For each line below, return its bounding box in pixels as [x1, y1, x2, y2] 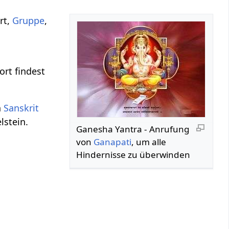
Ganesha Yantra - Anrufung [76, 123, 190, 135]
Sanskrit [4, 101, 39, 114]
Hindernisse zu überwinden [76, 148, 191, 161]
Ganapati [94, 135, 132, 148]
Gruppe [12, 14, 45, 27]
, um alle [131, 135, 167, 148]
